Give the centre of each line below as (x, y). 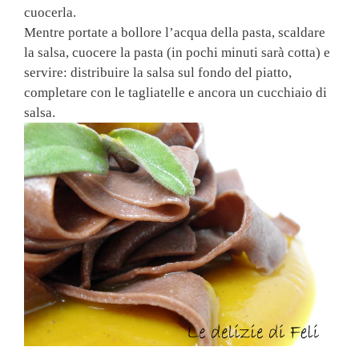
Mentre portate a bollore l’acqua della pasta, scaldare (175, 32)
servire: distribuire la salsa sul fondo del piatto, (158, 72)
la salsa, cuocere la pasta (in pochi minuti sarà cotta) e (177, 52)
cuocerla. (50, 12)
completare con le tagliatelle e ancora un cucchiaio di (175, 92)
